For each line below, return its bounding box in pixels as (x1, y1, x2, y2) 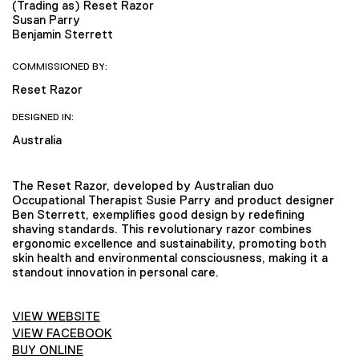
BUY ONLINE (12, 343, 83, 357)
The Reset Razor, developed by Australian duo (12, 179, 274, 193)
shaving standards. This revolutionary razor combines (12, 222, 312, 236)
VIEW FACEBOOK (12, 326, 112, 341)
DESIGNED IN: (12, 111, 74, 123)
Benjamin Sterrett (12, 26, 113, 41)
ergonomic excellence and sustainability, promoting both (12, 236, 326, 251)
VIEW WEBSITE (12, 309, 100, 324)
